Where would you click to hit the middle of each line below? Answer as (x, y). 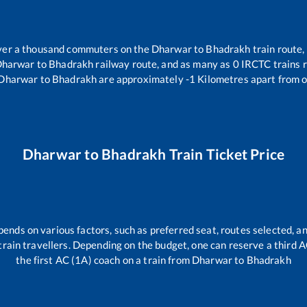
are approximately (140, 78)
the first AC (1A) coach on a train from (104, 259)
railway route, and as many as (163, 63)
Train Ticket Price (225, 154)
